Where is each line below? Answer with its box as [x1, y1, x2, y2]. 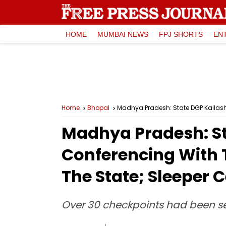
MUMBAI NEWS [97, 30, 148, 38]
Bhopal [87, 103, 109, 112]
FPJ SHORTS [159, 30, 203, 38]
